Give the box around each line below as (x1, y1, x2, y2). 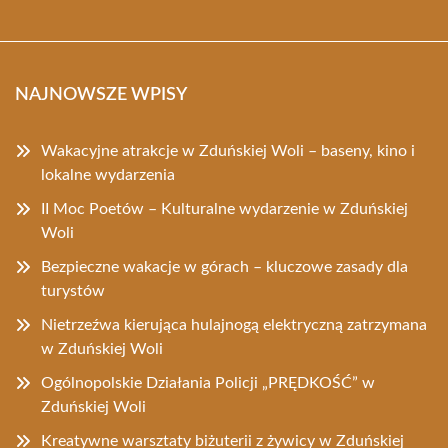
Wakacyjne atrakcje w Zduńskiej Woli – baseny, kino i (41, 143, 415, 159)
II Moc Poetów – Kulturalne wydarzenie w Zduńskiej (41, 201, 408, 217)
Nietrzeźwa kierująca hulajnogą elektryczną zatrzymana (41, 317, 427, 333)
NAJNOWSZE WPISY (15, 86, 187, 104)
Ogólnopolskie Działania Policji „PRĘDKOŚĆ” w (41, 375, 375, 391)
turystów (41, 283, 105, 299)
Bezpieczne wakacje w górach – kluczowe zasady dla (41, 259, 408, 275)
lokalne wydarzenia (41, 167, 175, 183)
